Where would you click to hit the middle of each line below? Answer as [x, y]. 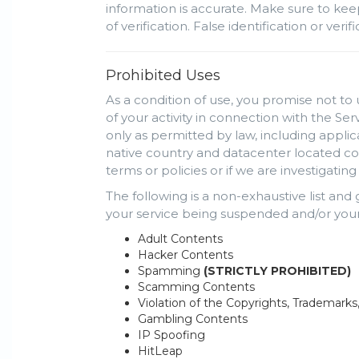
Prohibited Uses [163, 76]
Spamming [171, 271]
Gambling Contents [193, 319]
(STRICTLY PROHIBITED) [277, 271]
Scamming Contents [196, 287]
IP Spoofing [171, 335]
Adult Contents [180, 239]
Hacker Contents [186, 255]
